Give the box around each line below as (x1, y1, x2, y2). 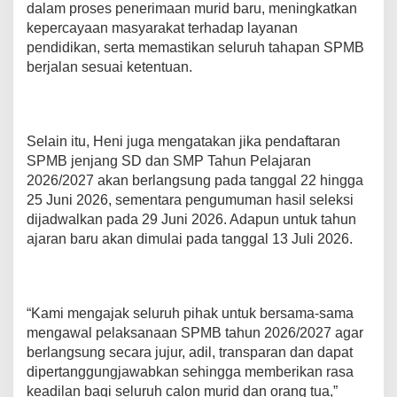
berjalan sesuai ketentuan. (27, 59, 192, 75)
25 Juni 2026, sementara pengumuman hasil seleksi (27, 192, 354, 208)
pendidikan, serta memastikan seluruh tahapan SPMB (27, 40, 364, 56)
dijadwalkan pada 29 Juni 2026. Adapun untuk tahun (27, 212, 356, 228)
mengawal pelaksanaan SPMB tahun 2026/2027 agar (27, 325, 363, 341)
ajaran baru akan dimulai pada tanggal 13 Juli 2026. (27, 231, 353, 247)
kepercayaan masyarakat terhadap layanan (27, 20, 298, 36)
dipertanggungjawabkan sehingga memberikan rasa (27, 364, 354, 380)
